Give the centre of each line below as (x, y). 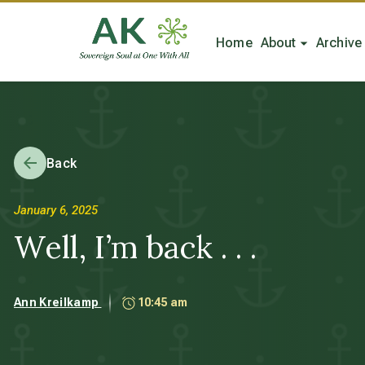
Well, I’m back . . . (135, 247)
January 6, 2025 (56, 210)
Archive (339, 42)
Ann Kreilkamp (58, 302)
